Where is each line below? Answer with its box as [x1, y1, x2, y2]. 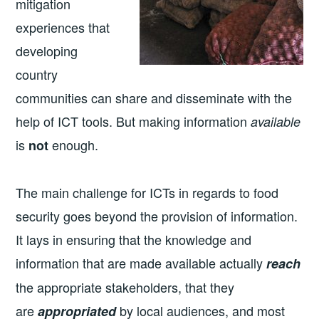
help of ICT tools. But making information [16, 112, 251, 131]
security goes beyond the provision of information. [16, 206, 298, 225]
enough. [48, 135, 99, 155]
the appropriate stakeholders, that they [16, 277, 235, 296]
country [16, 65, 58, 84]
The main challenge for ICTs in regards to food [16, 182, 279, 202]
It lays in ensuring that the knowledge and [16, 229, 252, 249]
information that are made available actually [16, 253, 267, 272]
